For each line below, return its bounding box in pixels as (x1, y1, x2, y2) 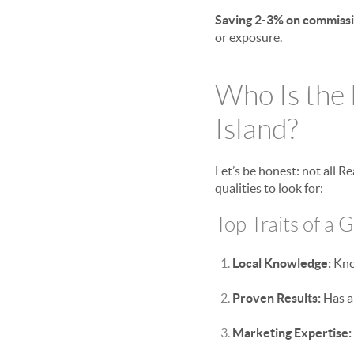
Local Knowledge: (232, 256, 331, 270)
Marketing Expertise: (232, 326, 352, 340)
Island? (215, 114, 298, 145)
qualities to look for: (215, 181, 323, 195)
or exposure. (215, 30, 282, 44)
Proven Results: (232, 291, 321, 305)
